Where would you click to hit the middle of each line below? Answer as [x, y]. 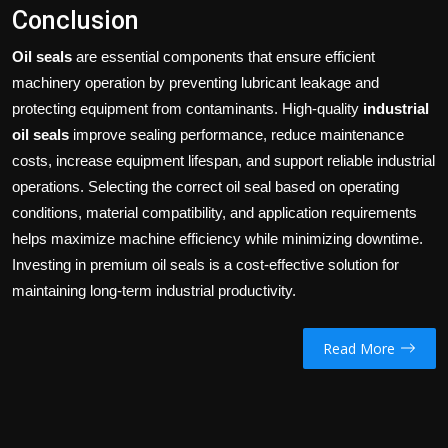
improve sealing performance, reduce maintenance [236, 135]
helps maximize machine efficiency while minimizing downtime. [217, 239]
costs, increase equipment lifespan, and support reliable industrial [223, 161]
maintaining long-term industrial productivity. [154, 291]
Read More [358, 348]
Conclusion [75, 21]
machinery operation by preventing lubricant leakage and [195, 83]
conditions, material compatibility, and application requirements [214, 213]
